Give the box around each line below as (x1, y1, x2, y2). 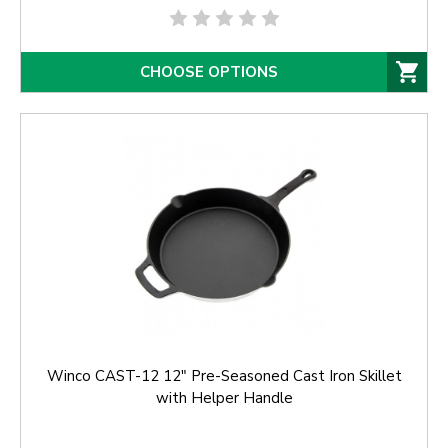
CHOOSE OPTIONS (140, 62, 278, 82)
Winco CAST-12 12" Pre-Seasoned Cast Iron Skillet (46, 366, 402, 387)
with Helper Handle (155, 388, 293, 409)
